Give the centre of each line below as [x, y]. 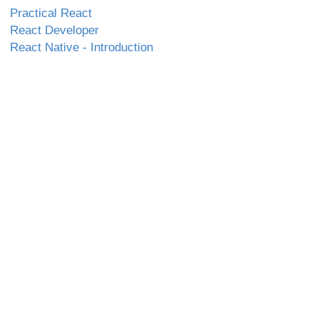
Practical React [51, 13]
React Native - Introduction [82, 47]
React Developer [54, 30]
